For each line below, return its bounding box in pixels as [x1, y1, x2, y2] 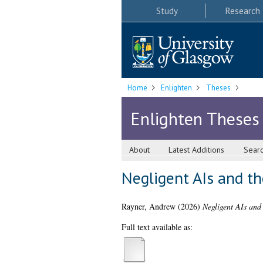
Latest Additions [168, 144, 225, 156]
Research [225, 5, 260, 16]
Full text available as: [121, 221, 193, 233]
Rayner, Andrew [121, 201, 176, 213]
